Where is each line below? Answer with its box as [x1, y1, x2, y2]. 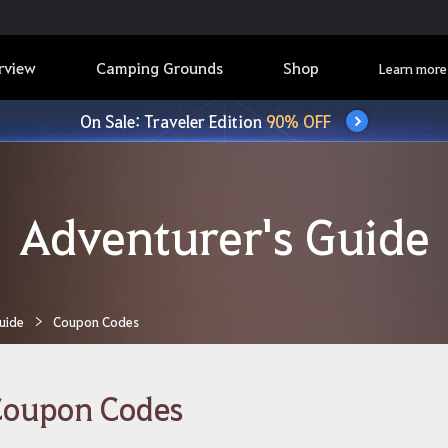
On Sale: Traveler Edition [80, 110, 266, 132]
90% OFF [266, 110, 331, 132]
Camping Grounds [96, 57, 223, 78]
